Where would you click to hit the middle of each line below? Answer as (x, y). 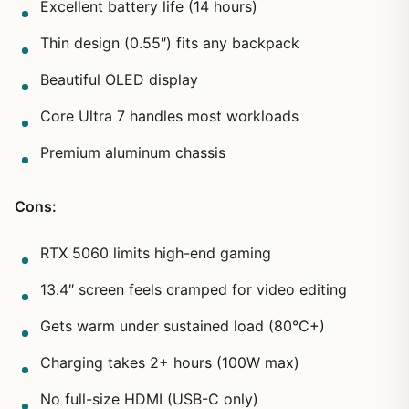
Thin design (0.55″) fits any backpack (170, 43)
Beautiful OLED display (119, 80)
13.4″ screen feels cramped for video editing (194, 290)
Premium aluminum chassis (133, 153)
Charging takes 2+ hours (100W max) (170, 363)
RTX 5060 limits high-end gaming (156, 253)
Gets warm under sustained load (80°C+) (183, 326)
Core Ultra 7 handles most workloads (169, 116)
